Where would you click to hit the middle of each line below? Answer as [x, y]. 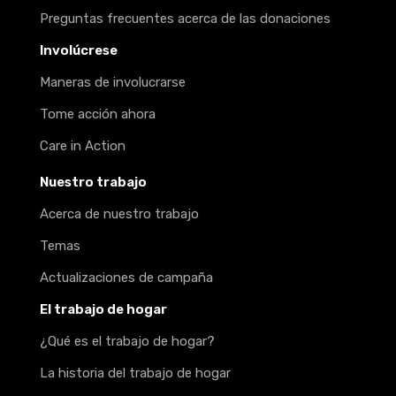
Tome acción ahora [98, 114]
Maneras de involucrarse [113, 83]
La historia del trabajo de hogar [135, 373]
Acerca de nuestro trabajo [119, 214]
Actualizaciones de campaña [126, 278]
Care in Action [83, 146]
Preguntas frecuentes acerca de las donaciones [185, 19]
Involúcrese [79, 51]
